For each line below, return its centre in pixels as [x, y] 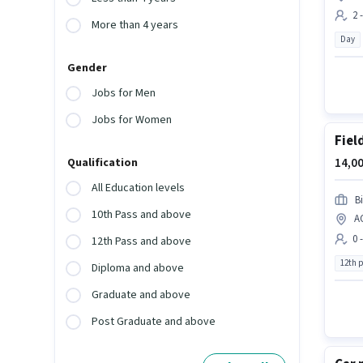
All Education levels [139, 188]
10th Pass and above [142, 215]
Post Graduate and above [154, 322]
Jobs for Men [124, 94]
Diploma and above [138, 269]
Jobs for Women [132, 120]
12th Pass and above [142, 242]
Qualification [103, 163]
